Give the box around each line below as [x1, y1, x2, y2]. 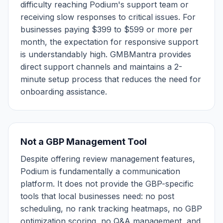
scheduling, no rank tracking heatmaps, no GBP [20, 204, 202, 214]
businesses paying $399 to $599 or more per [20, 24, 193, 34]
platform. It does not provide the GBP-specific [20, 179, 194, 189]
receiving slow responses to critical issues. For [20, 12, 196, 22]
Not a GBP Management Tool [20, 136, 147, 147]
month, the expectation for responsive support [20, 37, 198, 47]
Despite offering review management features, [20, 154, 195, 164]
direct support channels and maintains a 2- [20, 62, 182, 72]
